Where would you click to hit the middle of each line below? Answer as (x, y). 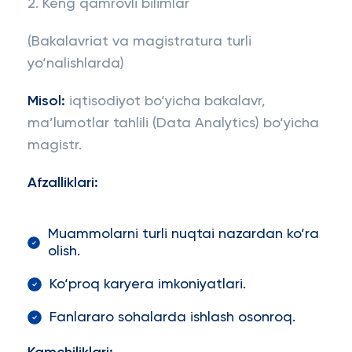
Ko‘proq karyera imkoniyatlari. (148, 284)
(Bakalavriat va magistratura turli (139, 42)
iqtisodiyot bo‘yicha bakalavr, (165, 101)
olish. (64, 251)
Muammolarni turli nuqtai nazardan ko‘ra (184, 234)
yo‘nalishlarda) (76, 64)
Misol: (46, 101)
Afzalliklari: (63, 183)
